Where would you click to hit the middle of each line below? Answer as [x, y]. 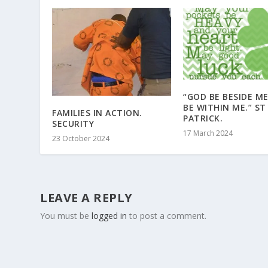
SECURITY [73, 124]
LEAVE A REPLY [86, 198]
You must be [66, 216]
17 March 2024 [208, 133]
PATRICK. [203, 118]
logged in [109, 216]
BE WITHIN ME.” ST [225, 107]
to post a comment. [167, 216]
